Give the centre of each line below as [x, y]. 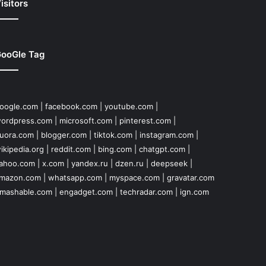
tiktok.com [113, 135]
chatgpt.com [162, 149]
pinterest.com [145, 121]
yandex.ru [89, 164]
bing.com [115, 149]
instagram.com [166, 135]
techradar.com [146, 192]
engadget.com [86, 192]
